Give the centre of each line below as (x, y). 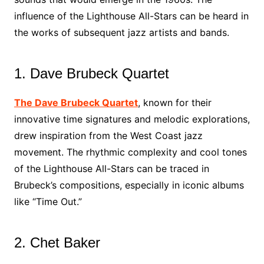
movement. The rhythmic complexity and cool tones (130, 152)
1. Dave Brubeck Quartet (91, 73)
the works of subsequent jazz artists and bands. (121, 32)
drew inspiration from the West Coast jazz (108, 136)
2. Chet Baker (57, 242)
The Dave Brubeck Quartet (76, 103)
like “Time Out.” (48, 202)
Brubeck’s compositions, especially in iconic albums (129, 185)
